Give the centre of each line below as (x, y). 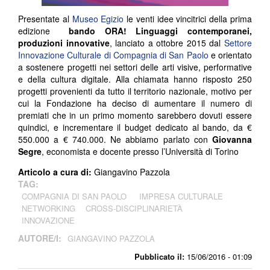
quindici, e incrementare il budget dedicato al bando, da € (135, 127)
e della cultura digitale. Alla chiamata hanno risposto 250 (135, 79)
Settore (238, 42)
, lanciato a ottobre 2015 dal (167, 42)
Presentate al (45, 18)
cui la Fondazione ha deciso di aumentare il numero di (135, 103)
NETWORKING (49, 208)
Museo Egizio (98, 18)
